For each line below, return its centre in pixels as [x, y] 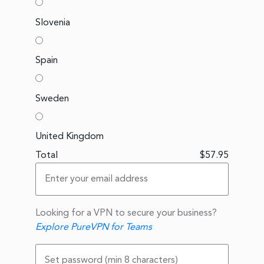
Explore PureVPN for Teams [94, 228]
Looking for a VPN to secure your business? [126, 214]
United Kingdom [70, 137]
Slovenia [53, 23]
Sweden [52, 99]
